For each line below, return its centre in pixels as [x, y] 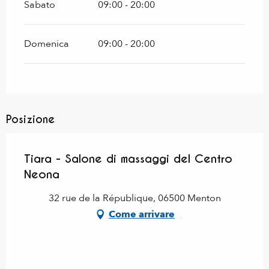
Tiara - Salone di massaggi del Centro [128, 158]
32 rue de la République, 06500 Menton [134, 198]
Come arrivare [142, 214]
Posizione [30, 119]
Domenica [47, 44]
